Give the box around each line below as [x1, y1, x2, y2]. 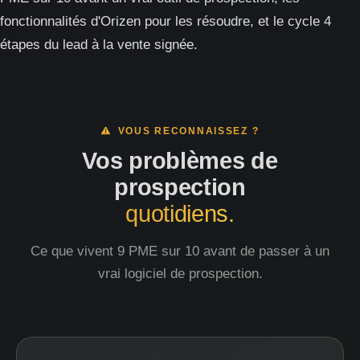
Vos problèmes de [82, 148, 278, 174]
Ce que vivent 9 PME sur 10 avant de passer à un [31, 243, 329, 259]
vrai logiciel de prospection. [97, 266, 263, 281]
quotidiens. [125, 201, 235, 227]
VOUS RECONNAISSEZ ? [110, 126, 260, 136]
